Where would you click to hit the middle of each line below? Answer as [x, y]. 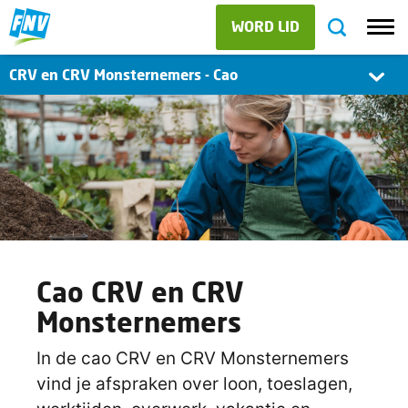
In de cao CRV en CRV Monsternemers [193, 358]
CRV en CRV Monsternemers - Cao [123, 74]
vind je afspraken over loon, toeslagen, [194, 384]
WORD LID [265, 26]
